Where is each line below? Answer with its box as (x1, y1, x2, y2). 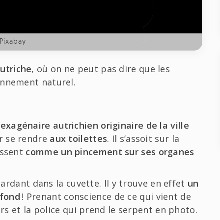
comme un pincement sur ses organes (26, 145, 194, 158)
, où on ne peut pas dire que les (31, 62, 170, 75)
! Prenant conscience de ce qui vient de (20, 190, 191, 202)
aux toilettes (50, 132, 108, 144)
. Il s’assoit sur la (107, 132, 180, 144)
